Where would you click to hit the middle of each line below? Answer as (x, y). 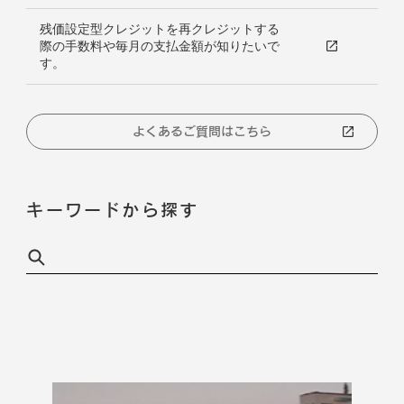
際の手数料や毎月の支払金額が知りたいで (159, 46)
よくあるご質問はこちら (202, 131)
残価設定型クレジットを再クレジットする (159, 28)
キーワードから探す (113, 209)
